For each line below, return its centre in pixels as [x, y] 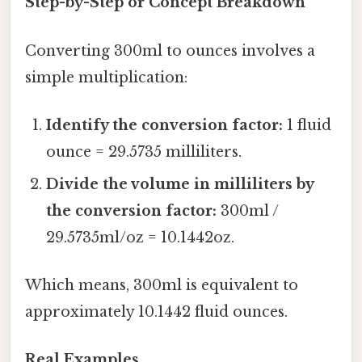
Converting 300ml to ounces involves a [170, 51]
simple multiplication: [106, 77]
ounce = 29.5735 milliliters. [144, 152]
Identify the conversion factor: [165, 125]
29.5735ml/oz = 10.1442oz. [141, 237]
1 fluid [307, 125]
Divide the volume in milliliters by [180, 184]
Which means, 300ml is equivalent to [162, 286]
